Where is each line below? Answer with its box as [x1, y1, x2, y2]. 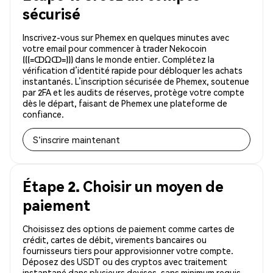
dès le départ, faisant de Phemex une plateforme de [23, 97, 227, 109]
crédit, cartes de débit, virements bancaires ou [23, 234, 207, 246]
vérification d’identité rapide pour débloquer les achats [23, 65, 243, 76]
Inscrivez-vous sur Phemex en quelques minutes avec [23, 32, 229, 43]
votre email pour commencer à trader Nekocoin [23, 43, 207, 54]
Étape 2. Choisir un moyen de [23, 177, 224, 196]
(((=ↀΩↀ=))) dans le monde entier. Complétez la [23, 54, 214, 65]
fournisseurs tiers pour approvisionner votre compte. [23, 245, 233, 257]
